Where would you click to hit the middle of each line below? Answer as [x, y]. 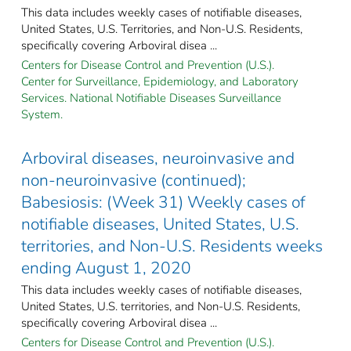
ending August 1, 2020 [106, 268]
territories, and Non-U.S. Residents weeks [172, 246]
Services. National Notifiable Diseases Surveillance [151, 98]
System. [42, 114]
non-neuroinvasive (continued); [134, 180]
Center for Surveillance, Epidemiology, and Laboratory [160, 81]
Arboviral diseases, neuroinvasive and [158, 158]
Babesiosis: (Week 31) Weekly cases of [163, 202]
